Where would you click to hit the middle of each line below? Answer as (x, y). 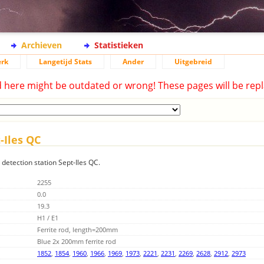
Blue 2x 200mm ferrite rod (77, 242)
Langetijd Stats (65, 62)
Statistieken (119, 45)
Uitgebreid (193, 62)
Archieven (42, 45)
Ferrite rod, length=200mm (77, 230)
